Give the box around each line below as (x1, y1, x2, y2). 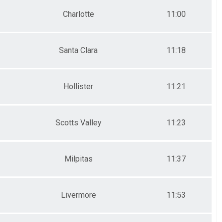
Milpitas (64, 154, 93, 164)
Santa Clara (59, 45, 98, 55)
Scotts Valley (55, 117, 102, 127)
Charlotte (62, 9, 94, 19)
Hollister (63, 81, 93, 91)
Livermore (60, 190, 96, 200)
